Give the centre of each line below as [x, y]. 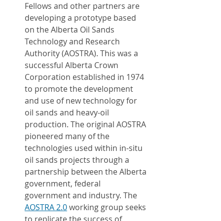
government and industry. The [82, 195]
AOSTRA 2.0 [46, 207]
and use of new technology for [82, 100]
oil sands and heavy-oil [68, 112]
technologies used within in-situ [85, 148]
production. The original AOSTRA [86, 124]
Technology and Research [73, 41]
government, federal [64, 183]
